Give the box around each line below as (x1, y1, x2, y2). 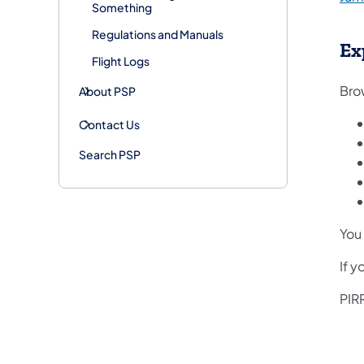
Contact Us (79, 116, 140, 132)
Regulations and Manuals (92, 26, 223, 41)
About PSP (79, 83, 136, 98)
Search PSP (79, 146, 141, 162)
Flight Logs (92, 53, 149, 68)
